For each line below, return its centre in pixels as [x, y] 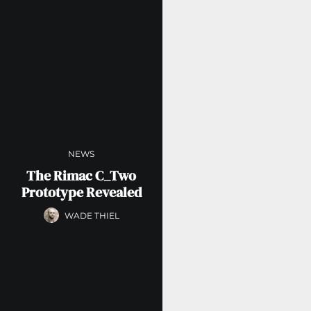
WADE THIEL [92, 215]
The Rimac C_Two [82, 176]
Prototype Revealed [81, 193]
